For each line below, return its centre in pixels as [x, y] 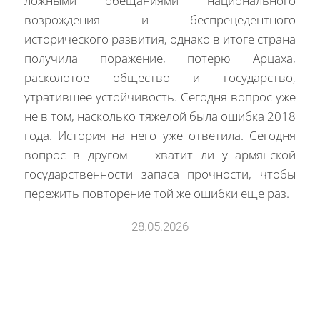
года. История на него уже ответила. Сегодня [160, 135]
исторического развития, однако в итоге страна [160, 39]
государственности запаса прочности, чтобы [160, 174]
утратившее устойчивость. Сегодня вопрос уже [160, 96]
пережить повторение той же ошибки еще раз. [156, 193]
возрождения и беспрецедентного [160, 19]
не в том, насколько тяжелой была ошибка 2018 [160, 116]
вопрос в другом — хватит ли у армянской [160, 154]
